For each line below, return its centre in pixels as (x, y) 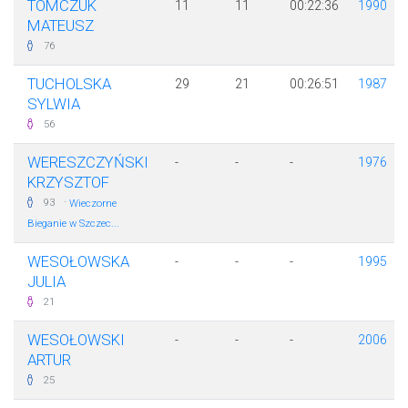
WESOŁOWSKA (78, 262)
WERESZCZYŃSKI (88, 163)
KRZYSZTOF (68, 183)
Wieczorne (93, 204)
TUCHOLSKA (69, 84)
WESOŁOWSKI (76, 340)
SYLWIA (54, 104)
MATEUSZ (61, 26)
